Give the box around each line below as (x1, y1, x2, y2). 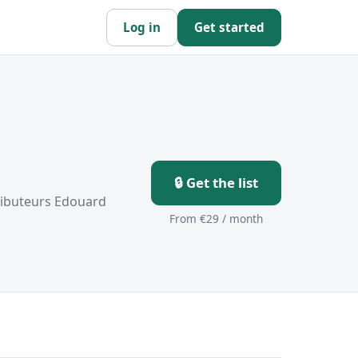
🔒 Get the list (174, 173, 258, 192)
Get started (194, 18, 265, 35)
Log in (123, 18, 161, 35)
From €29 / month (169, 211, 263, 226)
